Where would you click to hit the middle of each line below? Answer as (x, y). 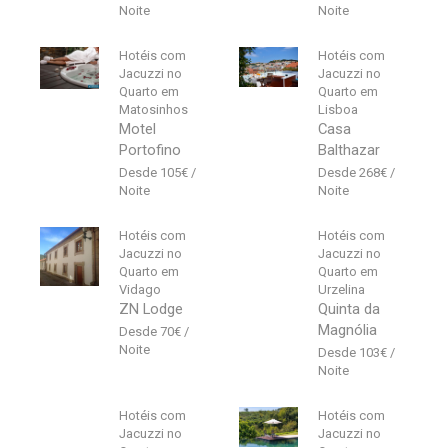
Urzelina (342, 290)
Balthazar (349, 150)
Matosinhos (154, 110)
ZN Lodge (151, 309)
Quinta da (349, 309)
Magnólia (348, 330)
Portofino (150, 150)
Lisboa (338, 110)
